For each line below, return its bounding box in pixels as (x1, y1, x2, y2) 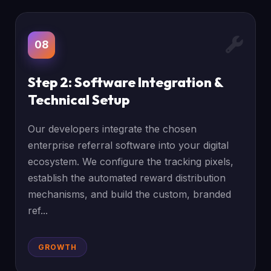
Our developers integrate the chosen (28, 123, 197, 135)
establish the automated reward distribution (28, 172, 226, 184)
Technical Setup (28, 91, 130, 108)
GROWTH (38, 243, 77, 252)
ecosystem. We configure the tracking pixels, (28, 155, 234, 168)
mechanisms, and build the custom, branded (28, 188, 232, 200)
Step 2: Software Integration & (28, 74, 224, 91)
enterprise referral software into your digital (28, 139, 229, 151)
